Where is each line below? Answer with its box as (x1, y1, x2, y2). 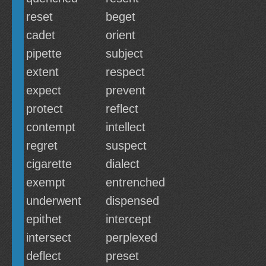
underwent (26, 194, 81, 207)
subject (106, 47, 143, 60)
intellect (106, 121, 145, 134)
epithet (26, 213, 62, 226)
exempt (26, 176, 65, 189)
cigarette (26, 157, 72, 170)
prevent (106, 84, 145, 97)
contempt (26, 121, 75, 134)
